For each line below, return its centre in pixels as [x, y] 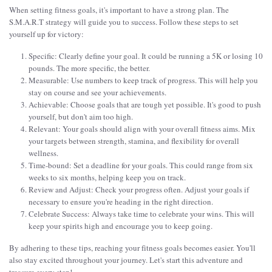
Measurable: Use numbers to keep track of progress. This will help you [143, 80]
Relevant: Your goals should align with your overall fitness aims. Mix [142, 129]
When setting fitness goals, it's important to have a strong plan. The [119, 10]
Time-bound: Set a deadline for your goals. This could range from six [141, 165]
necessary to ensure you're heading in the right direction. [121, 202]
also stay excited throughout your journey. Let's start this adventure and [126, 260]
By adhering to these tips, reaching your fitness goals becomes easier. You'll [132, 248]
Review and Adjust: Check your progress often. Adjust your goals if [139, 190]
